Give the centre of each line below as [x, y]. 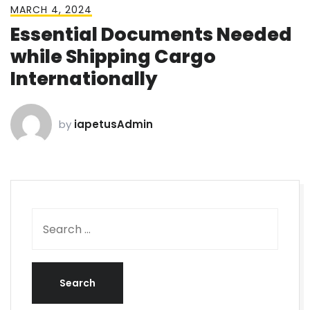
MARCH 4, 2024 [51, 10]
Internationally [84, 79]
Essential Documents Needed [151, 35]
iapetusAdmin [113, 125]
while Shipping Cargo [113, 57]
